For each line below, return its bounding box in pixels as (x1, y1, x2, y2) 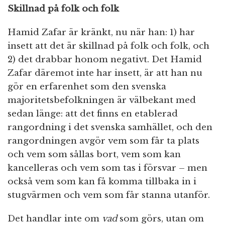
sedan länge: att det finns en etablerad (8, 108, 178, 120)
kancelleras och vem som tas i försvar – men (8, 163, 207, 174)
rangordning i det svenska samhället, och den (8, 122, 212, 133)
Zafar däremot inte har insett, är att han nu (8, 68, 202, 79)
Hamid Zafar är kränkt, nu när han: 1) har (8, 27, 195, 38)
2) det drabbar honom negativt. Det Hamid (8, 54, 202, 65)
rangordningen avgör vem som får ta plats (8, 136, 199, 147)
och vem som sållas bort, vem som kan (8, 149, 181, 160)
